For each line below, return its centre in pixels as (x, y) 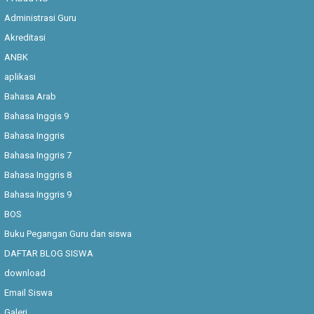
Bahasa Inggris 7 (38, 155)
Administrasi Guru (41, 18)
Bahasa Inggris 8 (38, 175)
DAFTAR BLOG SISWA (49, 253)
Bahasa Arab (30, 96)
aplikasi (20, 76)
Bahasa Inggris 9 (38, 194)
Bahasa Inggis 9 (37, 116)
